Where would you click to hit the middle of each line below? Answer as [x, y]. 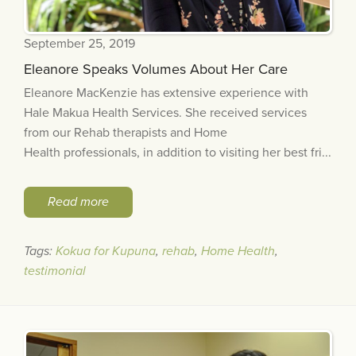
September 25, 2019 [79, 43]
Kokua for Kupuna [106, 251]
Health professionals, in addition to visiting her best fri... [178, 152]
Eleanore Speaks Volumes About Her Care [156, 69]
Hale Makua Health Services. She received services [165, 112]
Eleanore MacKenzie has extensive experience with [166, 93]
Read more [78, 201]
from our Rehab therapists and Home [126, 132]
